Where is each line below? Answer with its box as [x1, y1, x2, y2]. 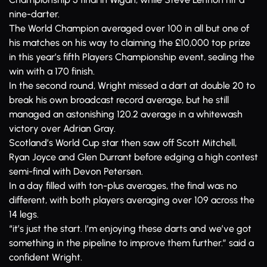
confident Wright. [9, 252, 82, 263]
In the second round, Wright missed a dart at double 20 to [9, 80, 255, 91]
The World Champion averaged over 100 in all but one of [9, 23, 249, 34]
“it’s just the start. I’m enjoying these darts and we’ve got [9, 223, 252, 234]
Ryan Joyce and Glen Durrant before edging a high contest [9, 151, 258, 163]
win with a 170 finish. [9, 66, 95, 77]
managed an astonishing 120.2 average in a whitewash [9, 108, 243, 120]
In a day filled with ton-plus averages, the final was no [9, 180, 237, 191]
